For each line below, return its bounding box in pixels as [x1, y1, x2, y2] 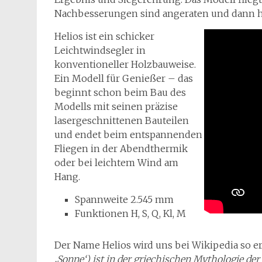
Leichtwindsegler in [54, 44, 146, 56]
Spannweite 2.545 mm [75, 194, 174, 205]
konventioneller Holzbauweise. [54, 58, 196, 70]
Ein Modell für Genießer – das [54, 73, 193, 84]
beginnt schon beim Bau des [54, 87, 186, 98]
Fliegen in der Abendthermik [54, 143, 188, 154]
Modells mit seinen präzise [54, 101, 178, 112]
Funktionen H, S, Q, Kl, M [75, 208, 186, 219]
